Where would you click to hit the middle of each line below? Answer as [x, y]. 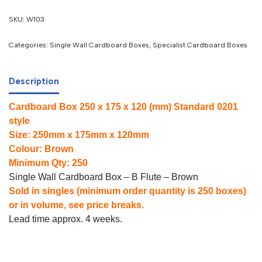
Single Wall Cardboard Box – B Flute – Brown [104, 177]
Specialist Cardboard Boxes [200, 45]
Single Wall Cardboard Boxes [99, 45]
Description [34, 81]
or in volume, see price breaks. [76, 205]
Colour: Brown [41, 149]
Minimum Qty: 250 [48, 163]
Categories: [29, 45]
